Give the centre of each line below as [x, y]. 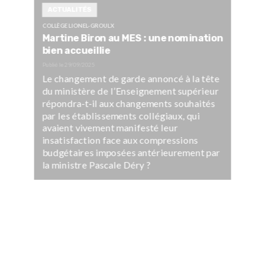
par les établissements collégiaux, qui [121, 115]
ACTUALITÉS [70, 9]
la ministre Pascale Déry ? [96, 164]
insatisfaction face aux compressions [120, 140]
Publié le [53, 64]
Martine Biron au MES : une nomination [132, 38]
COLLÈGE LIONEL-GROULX [78, 26]
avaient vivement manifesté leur [110, 128]
